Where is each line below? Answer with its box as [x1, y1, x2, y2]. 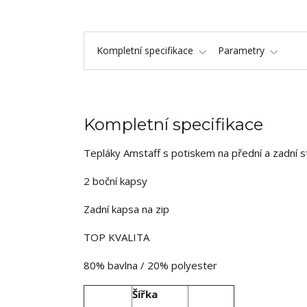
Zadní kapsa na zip [84, 202, 169, 216]
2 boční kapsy [84, 174, 147, 188]
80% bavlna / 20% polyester [84, 258, 217, 272]
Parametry [218, 44, 265, 57]
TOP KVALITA [84, 230, 149, 244]
